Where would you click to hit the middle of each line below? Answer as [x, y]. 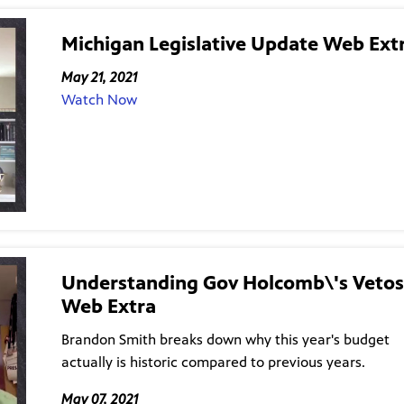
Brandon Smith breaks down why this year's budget [225, 339]
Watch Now [99, 100]
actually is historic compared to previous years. [213, 362]
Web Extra [108, 306]
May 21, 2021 [99, 78]
